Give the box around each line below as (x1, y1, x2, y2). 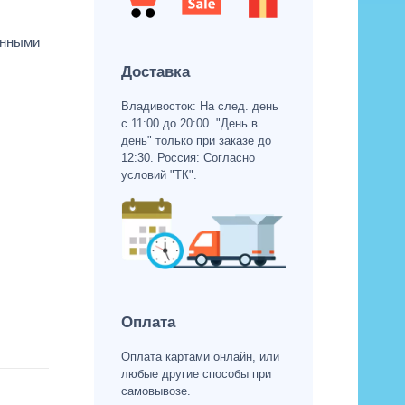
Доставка (120, 62, 190, 80)
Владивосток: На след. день (120, 99, 278, 113)
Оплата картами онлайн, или (120, 350, 279, 364)
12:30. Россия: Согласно (120, 150, 255, 165)
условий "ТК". (120, 167, 197, 182)
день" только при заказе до (120, 133, 271, 147)
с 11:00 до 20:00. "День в (120, 116, 258, 130)
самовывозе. (120, 384, 191, 399)
